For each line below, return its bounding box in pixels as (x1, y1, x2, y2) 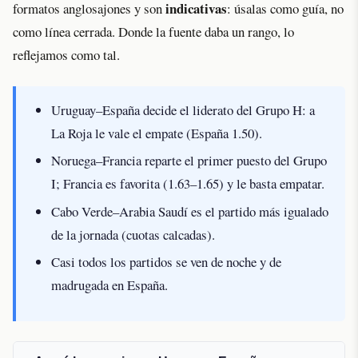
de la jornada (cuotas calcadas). (51, 225, 216, 244)
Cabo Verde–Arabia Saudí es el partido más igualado (51, 201, 329, 221)
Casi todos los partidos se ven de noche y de (51, 253, 282, 272)
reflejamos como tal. (13, 46, 120, 65)
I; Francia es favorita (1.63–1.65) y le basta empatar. (51, 174, 325, 193)
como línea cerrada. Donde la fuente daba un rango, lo (13, 22, 294, 42)
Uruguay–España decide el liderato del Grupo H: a (51, 100, 316, 119)
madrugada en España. (51, 276, 169, 295)
